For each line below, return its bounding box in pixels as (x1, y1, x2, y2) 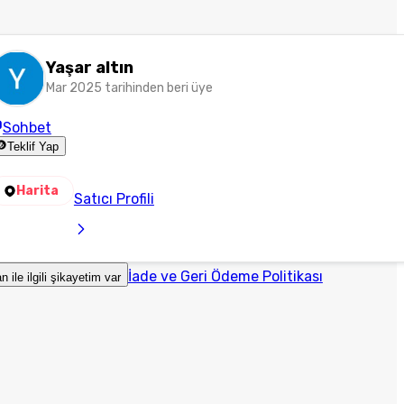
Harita (15, 183, 59, 198)
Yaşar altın (45, 58, 133, 78)
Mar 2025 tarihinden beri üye (45, 80, 213, 96)
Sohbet (2, 119, 51, 136)
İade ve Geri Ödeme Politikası (127, 268, 323, 285)
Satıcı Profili (73, 190, 154, 207)
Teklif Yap (7, 140, 60, 154)
